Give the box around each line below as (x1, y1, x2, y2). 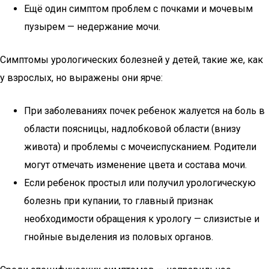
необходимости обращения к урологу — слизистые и (24, 213, 259, 225)
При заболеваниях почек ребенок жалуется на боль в (24, 105, 265, 116)
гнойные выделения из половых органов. (24, 231, 213, 243)
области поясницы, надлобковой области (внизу (24, 123, 241, 134)
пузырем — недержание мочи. (24, 21, 160, 32)
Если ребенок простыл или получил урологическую (24, 177, 256, 189)
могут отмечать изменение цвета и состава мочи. (24, 159, 247, 171)
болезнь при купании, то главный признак (24, 195, 213, 207)
